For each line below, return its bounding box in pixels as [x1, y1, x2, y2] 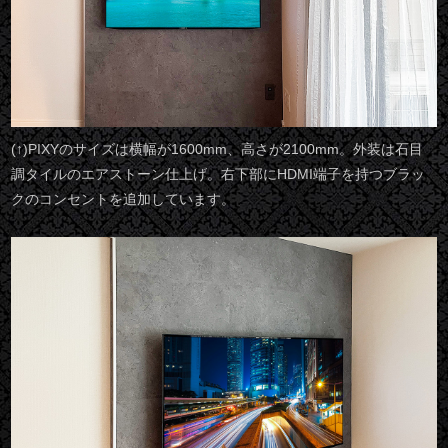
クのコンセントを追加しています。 [11, 191, 236, 207]
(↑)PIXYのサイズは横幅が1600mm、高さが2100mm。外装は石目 [11, 141, 424, 157]
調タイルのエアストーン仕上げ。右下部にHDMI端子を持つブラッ [11, 166, 426, 182]
